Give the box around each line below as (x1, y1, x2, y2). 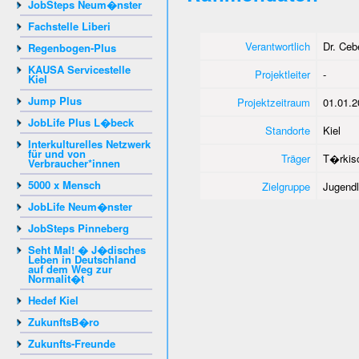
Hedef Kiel (28, 292, 79, 308)
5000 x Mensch (28, 176, 101, 192)
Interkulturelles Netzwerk (28, 135, 151, 151)
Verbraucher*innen (28, 155, 120, 171)
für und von (28, 145, 86, 161)
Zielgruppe (261, 179, 310, 194)
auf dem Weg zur (28, 260, 112, 276)
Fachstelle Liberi (28, 18, 111, 34)
